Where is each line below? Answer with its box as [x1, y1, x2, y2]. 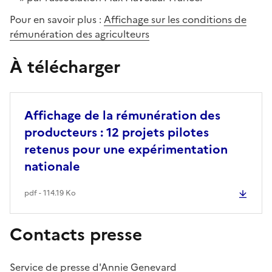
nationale [24, 157, 80, 175]
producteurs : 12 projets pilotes [24, 123, 209, 141]
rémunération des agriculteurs [10, 26, 149, 41]
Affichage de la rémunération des [24, 106, 220, 124]
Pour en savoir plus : [10, 12, 104, 27]
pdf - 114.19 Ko [24, 187, 76, 199]
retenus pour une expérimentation [24, 140, 228, 158]
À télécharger [10, 53, 120, 80]
